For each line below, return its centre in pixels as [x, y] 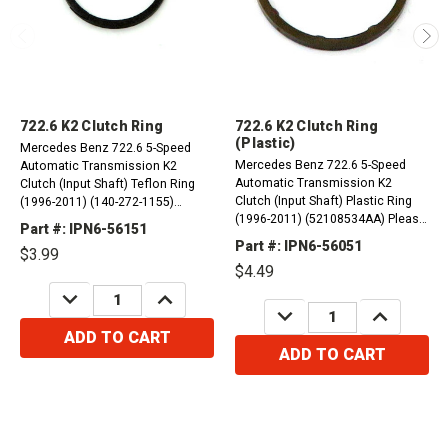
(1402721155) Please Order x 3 [146, 220]
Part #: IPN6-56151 [83, 229]
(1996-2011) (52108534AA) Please [311, 219]
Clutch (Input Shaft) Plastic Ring [323, 201]
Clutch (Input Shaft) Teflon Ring [107, 184]
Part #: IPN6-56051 [298, 246]
